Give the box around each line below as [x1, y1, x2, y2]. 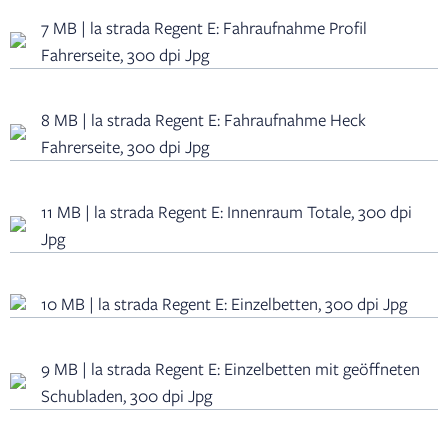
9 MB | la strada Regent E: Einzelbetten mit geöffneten [41, 357, 420, 381]
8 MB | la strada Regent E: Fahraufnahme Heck [41, 108, 366, 132]
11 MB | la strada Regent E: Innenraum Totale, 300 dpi [41, 200, 412, 224]
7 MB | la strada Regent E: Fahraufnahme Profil [41, 16, 367, 40]
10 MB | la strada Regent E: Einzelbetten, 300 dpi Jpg [41, 292, 407, 316]
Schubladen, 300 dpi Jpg [41, 384, 212, 408]
